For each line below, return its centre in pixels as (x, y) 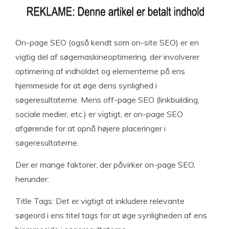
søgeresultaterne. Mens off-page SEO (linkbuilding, (107, 100)
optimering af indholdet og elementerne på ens (100, 71)
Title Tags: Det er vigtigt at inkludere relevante (100, 201)
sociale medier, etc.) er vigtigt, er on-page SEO (99, 114)
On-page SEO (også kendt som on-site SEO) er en (107, 42)
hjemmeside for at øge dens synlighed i (86, 85)
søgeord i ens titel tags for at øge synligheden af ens (111, 215)
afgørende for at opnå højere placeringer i (90, 128)
